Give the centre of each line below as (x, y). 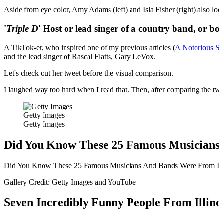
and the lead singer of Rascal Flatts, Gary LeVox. (80, 56)
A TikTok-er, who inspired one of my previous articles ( (89, 47)
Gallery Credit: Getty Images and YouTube (70, 182)
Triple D (22, 29)
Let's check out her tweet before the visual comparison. (88, 73)
